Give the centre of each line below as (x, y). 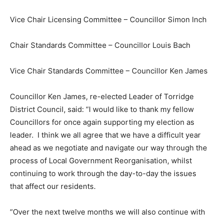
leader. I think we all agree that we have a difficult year (105, 135)
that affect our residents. (54, 186)
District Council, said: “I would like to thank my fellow (102, 110)
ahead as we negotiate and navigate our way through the (109, 148)
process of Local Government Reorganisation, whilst (101, 161)
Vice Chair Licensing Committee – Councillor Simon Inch (108, 20)
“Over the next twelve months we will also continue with (108, 212)
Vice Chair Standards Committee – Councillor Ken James (109, 71)
